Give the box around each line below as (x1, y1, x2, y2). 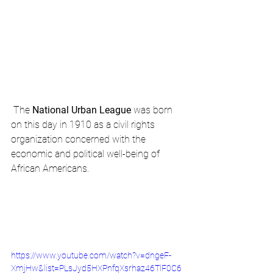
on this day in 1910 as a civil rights (11, 118, 157, 130)
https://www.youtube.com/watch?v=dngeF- (11, 250, 171, 260)
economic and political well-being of (11, 147, 162, 160)
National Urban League (32, 104, 131, 116)
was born (131, 104, 175, 116)
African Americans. (11, 162, 89, 174)
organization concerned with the (11, 133, 148, 145)
